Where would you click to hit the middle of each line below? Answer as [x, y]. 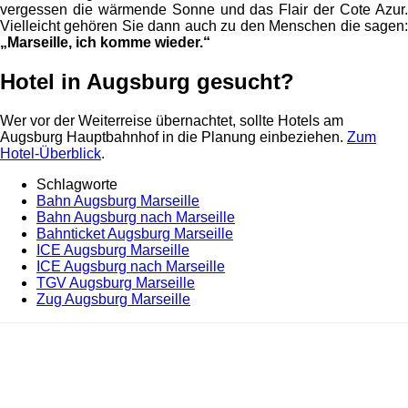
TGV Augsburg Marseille [116, 282]
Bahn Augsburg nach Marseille [136, 217]
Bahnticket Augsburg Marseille [135, 233]
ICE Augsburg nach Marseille [131, 266]
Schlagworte [77, 184]
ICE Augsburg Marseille [113, 250]
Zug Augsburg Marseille [113, 299]
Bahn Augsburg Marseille [118, 200]
